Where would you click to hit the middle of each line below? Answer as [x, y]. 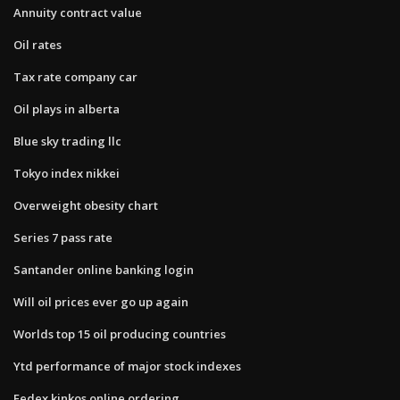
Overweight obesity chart [86, 205]
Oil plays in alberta [67, 108]
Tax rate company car [75, 76]
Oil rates [37, 44]
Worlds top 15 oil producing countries [120, 333]
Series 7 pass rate [63, 237]
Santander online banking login [104, 269]
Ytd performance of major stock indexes [127, 366]
